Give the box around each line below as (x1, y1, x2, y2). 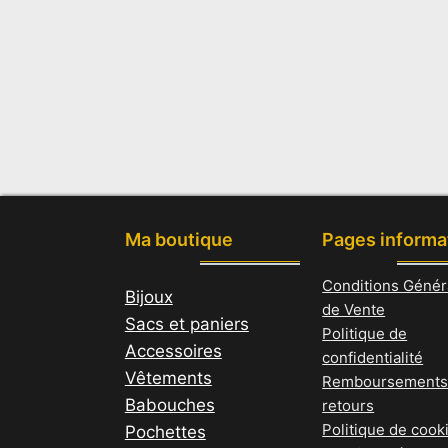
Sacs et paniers (124, 314, 249, 335)
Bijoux (124, 287, 173, 308)
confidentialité (322, 348, 424, 368)
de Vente (322, 300, 386, 320)
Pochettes (124, 422, 206, 443)
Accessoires (124, 341, 222, 362)
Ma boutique (124, 228, 233, 250)
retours (322, 396, 375, 416)
